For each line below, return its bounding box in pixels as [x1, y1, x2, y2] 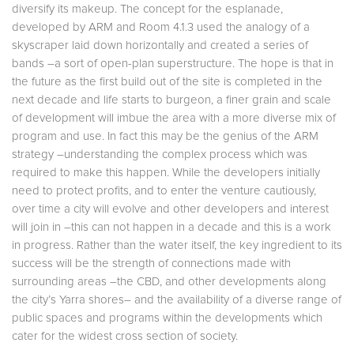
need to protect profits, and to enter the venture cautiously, [12, 184, 316, 197]
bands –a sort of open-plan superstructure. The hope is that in [12, 57, 333, 70]
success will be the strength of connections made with [12, 257, 291, 269]
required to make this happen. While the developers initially [12, 166, 320, 179]
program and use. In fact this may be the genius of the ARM [12, 130, 318, 142]
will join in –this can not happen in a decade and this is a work [12, 220, 331, 233]
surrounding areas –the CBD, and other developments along [12, 275, 326, 288]
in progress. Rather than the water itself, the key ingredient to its [12, 239, 342, 251]
